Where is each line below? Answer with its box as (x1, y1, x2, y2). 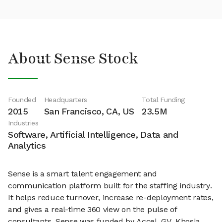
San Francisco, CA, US (44, 106, 134, 116)
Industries (8, 119, 39, 127)
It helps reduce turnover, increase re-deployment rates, (8, 193, 214, 202)
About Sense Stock (8, 49, 139, 69)
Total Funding (142, 96, 185, 104)
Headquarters (44, 96, 87, 104)
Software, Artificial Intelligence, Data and (8, 129, 178, 140)
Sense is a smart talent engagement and (8, 169, 157, 178)
